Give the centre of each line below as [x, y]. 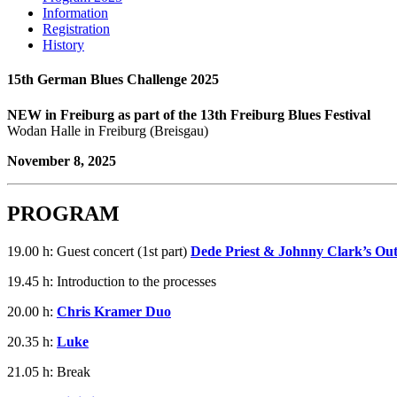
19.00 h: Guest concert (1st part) [99, 252]
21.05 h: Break [49, 372]
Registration [76, 29]
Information [75, 13]
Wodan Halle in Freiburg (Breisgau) [108, 130]
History [63, 45]
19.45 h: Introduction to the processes [112, 282]
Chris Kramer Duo [114, 312]
